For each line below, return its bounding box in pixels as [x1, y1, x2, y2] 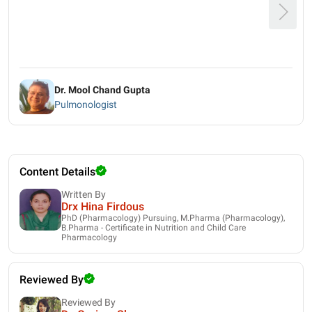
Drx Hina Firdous [61, 199, 144, 213]
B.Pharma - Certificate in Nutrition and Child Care [61, 222, 246, 233]
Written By [61, 188, 106, 200]
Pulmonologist [54, 98, 117, 110]
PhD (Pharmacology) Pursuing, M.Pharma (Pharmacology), [61, 212, 285, 223]
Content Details [19, 164, 95, 178]
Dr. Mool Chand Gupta [54, 84, 150, 95]
